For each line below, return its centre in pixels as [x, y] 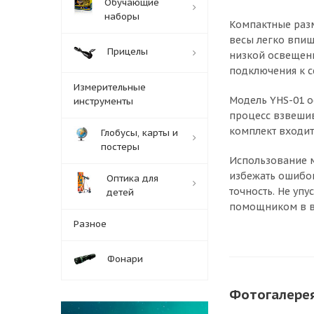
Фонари [125, 259]
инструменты [103, 101]
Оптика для [132, 178]
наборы [122, 16]
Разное [90, 224]
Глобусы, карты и [139, 132]
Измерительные [110, 87]
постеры [120, 146]
